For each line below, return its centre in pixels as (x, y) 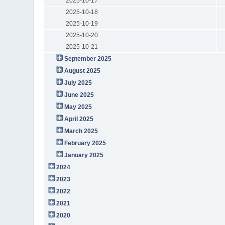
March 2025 (81, 131)
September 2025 (88, 59)
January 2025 (84, 155)
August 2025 (83, 71)
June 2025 (79, 95)
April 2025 (79, 119)
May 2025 (78, 107)
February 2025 (85, 143)
